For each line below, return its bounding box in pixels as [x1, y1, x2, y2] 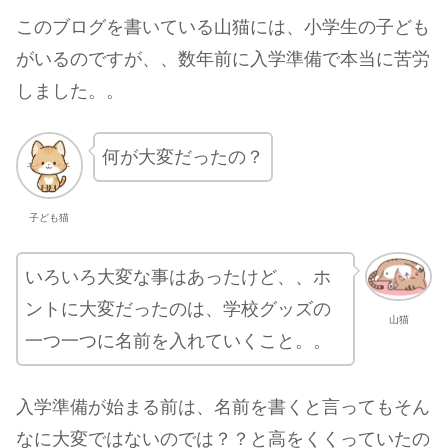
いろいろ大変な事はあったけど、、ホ [25, 266, 331, 287]
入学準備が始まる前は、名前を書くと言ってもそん [16, 397, 430, 418]
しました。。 [16, 81, 124, 101]
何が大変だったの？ [101, 147, 264, 168]
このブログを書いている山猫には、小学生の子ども [16, 17, 430, 37]
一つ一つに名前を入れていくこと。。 [25, 330, 331, 351]
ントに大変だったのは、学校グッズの [25, 298, 331, 319]
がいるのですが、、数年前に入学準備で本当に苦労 [16, 49, 430, 69]
